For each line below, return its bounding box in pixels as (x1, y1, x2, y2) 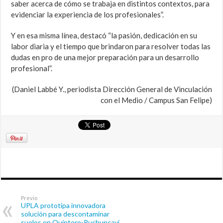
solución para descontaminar (21, 210, 110, 219)
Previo (21, 195, 38, 202)
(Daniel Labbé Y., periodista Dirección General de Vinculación (11, 85, 212, 94)
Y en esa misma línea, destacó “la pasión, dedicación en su (11, 31, 198, 40)
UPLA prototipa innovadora (21, 201, 106, 210)
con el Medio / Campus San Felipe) (100, 96, 212, 105)
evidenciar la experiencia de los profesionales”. (11, 10, 164, 19)
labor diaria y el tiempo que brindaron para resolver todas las (11, 42, 211, 51)
